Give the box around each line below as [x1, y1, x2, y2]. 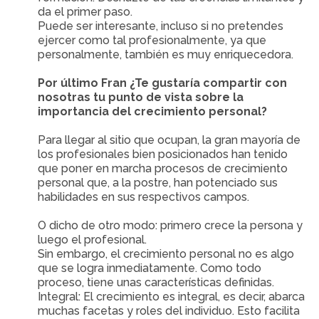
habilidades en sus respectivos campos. [38, 190, 250, 204]
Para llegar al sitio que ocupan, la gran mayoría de [38, 133, 301, 147]
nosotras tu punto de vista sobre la [38, 90, 244, 104]
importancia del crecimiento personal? [38, 105, 268, 118]
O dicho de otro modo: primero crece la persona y [38, 219, 303, 232]
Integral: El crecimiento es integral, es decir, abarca [38, 290, 305, 303]
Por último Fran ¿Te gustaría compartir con [38, 76, 288, 90]
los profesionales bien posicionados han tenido [38, 147, 288, 161]
